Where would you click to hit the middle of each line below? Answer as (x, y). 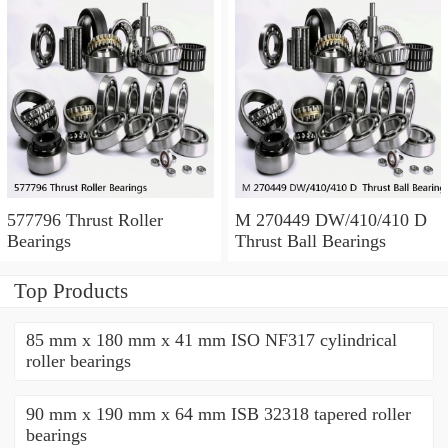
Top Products (71, 290)
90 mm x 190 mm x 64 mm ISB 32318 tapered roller (218, 413)
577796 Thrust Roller (85, 219)
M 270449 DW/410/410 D (333, 219)
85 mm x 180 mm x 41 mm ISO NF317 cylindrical (211, 340)
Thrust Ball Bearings (310, 240)
